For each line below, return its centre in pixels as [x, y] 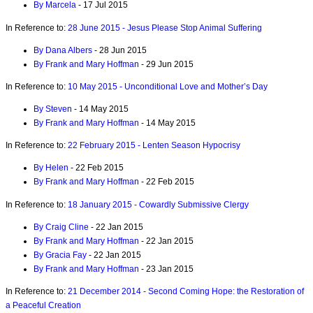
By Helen [51, 168]
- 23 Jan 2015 [166, 269]
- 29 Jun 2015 [166, 64]
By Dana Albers [63, 50]
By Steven [53, 109]
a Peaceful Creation [43, 305]
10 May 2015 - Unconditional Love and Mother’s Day [168, 86]
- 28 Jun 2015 [119, 50]
